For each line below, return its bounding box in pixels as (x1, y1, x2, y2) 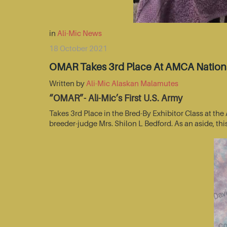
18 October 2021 (49, 44, 107, 53)
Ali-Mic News (57, 28, 102, 38)
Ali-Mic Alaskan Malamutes (86, 79, 178, 88)
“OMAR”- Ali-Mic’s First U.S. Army (49, 93, 182, 104)
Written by (49, 79, 86, 88)
